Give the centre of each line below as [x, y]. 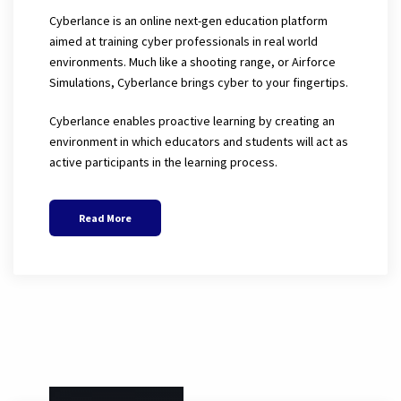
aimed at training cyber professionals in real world [183, 41]
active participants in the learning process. [163, 162]
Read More [105, 218]
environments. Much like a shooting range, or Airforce [192, 62]
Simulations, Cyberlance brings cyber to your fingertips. [199, 82]
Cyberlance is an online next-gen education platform [188, 21]
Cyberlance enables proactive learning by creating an [192, 121]
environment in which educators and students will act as [199, 141]
